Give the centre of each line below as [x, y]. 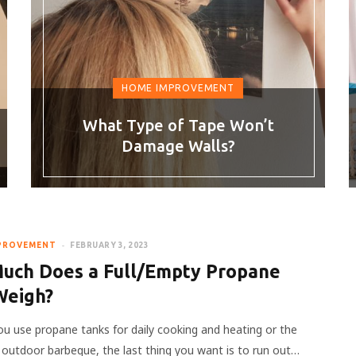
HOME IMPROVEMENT [178, 88]
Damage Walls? [178, 146]
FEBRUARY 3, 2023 [109, 245]
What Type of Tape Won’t [178, 125]
